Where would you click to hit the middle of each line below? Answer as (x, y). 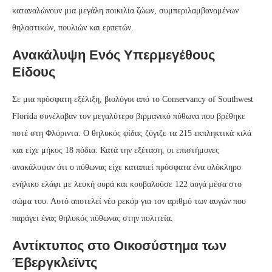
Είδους (34, 72)
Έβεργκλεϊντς (55, 262)
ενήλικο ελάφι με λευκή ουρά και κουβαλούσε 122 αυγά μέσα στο (127, 184)
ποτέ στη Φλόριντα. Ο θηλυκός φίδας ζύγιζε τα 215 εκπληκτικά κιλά (132, 133)
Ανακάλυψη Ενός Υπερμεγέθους (114, 55)
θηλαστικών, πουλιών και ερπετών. (73, 27)
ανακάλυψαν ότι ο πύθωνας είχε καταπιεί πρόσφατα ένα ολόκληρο (127, 167)
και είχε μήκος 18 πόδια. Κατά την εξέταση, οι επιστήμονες (116, 150)
